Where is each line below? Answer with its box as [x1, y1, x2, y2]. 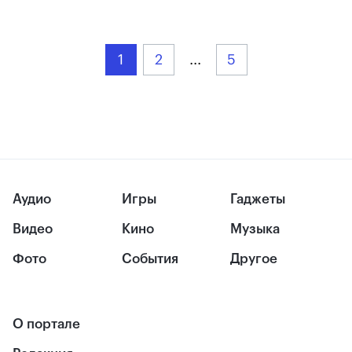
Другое [230, 252, 278, 266]
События [121, 252, 178, 266]
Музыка [230, 222, 280, 236]
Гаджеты [230, 192, 286, 206]
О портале [13, 317, 80, 331]
